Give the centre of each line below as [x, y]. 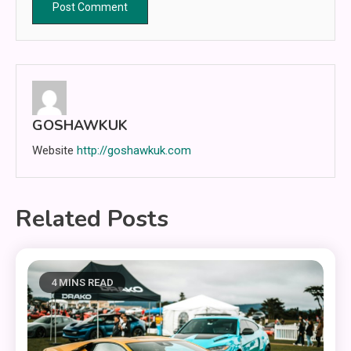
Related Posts [92, 219]
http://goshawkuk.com [134, 150]
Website [53, 150]
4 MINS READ [83, 282]
